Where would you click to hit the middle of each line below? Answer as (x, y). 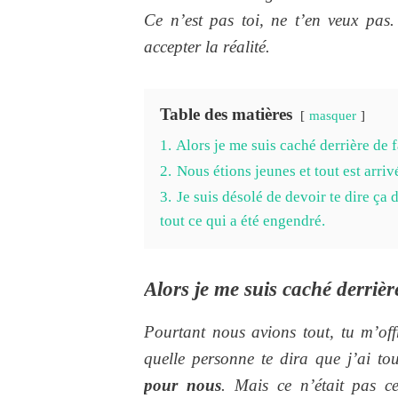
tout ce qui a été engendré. (243, 220)
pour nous (183, 385)
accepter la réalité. (207, 46)
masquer (333, 115)
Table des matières (226, 114)
